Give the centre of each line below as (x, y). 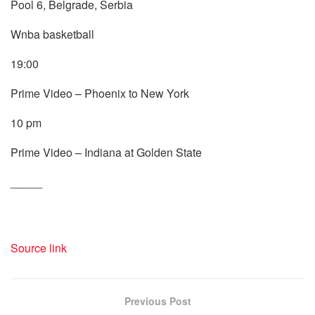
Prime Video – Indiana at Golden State (106, 152)
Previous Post (157, 301)
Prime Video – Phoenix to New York (100, 93)
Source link (39, 247)
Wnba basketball (52, 34)
